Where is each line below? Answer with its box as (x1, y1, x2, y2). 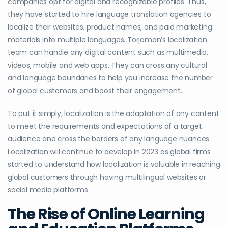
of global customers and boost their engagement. (8, 85, 182, 96)
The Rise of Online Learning (8, 204, 205, 225)
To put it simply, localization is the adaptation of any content (8, 108, 219, 119)
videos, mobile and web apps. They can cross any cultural (8, 60, 207, 71)
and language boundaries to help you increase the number (8, 73, 213, 83)
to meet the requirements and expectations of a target (8, 121, 202, 132)
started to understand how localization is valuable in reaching (8, 159, 220, 170)
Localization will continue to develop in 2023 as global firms (8, 147, 211, 157)
